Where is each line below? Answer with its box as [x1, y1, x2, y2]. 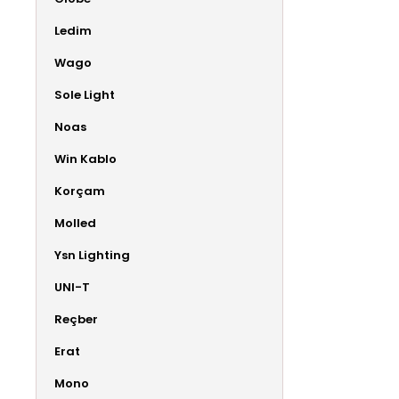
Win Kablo [54, 150, 117, 167]
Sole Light [54, 85, 115, 103]
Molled [54, 214, 96, 232]
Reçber [54, 310, 98, 328]
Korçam [54, 182, 105, 199]
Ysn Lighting [54, 246, 130, 264]
